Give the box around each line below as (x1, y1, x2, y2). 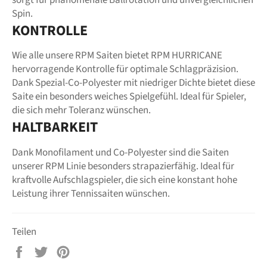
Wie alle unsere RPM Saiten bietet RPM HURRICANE (12, 48, 222, 63)
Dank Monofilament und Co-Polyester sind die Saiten (12, 145, 229, 160)
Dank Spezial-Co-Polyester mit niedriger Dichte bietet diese (12, 76, 255, 91)
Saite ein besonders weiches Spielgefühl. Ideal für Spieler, (12, 89, 246, 104)
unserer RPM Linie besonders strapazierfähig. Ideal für (12, 159, 234, 173)
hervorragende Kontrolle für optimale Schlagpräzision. (12, 62, 238, 77)
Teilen (12, 224, 36, 239)
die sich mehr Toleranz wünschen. (12, 103, 151, 118)
